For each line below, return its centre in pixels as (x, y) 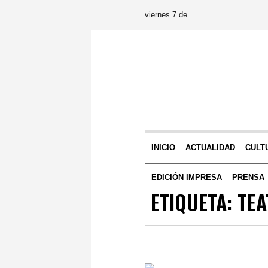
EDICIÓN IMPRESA (187, 177)
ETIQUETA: (194, 202)
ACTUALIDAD (211, 147)
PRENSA (249, 177)
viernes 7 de (166, 15)
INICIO (164, 147)
